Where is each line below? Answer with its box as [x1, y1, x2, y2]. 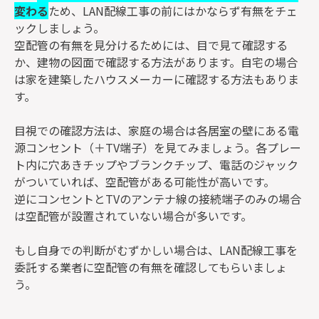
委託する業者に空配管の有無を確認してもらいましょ [14, 258, 287, 276]
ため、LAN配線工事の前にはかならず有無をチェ [48, 2, 298, 20]
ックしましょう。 [14, 19, 105, 37]
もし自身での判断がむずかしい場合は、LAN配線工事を [14, 241, 298, 259]
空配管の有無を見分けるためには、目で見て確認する [14, 36, 288, 54]
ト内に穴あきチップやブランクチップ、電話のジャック [14, 156, 298, 174]
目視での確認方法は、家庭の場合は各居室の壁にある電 [14, 122, 299, 140]
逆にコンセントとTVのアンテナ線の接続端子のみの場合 [14, 190, 301, 208]
